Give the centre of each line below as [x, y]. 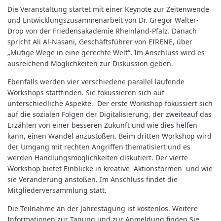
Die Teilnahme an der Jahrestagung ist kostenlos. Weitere [103, 208]
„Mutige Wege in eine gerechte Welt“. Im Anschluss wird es [106, 53]
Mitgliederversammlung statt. [57, 190]
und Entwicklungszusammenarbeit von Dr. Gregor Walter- [103, 20]
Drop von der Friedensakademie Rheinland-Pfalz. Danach [102, 31]
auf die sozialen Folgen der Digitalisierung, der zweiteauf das [110, 114]
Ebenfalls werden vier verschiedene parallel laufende [96, 82]
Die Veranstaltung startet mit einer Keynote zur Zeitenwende [108, 9]
